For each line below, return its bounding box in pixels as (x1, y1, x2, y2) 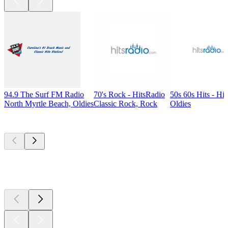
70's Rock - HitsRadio (94, 90, 165, 99)
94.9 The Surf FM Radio (4, 90, 84, 99)
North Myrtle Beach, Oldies (4, 99, 94, 108)
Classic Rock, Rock (94, 99, 157, 108)
